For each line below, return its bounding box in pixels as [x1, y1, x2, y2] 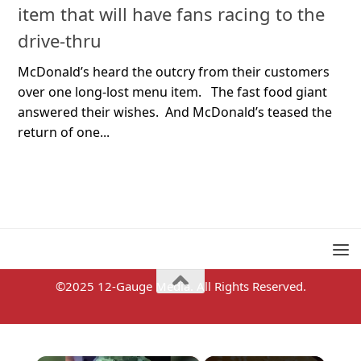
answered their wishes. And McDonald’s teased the [18, 103, 332, 122]
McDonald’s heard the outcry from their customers [18, 63, 330, 81]
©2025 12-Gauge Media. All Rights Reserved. [55, 278, 306, 295]
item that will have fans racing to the [18, 2, 325, 27]
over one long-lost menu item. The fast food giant [18, 83, 327, 102]
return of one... [18, 123, 110, 142]
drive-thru [18, 28, 102, 53]
